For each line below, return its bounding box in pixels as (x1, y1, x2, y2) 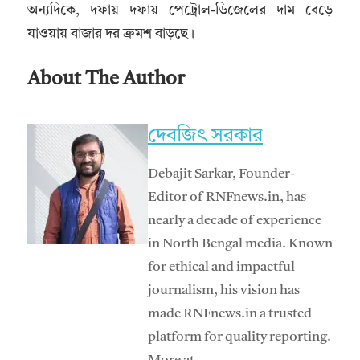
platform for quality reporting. (148, 329, 331, 344)
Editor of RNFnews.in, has (148, 190, 306, 204)
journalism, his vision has (148, 283, 300, 297)
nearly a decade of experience (148, 213, 321, 227)
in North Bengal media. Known (148, 236, 333, 251)
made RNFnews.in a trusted (148, 306, 312, 321)
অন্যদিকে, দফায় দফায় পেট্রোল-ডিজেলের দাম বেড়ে (27, 4, 333, 18)
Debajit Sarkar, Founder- (148, 166, 295, 181)
